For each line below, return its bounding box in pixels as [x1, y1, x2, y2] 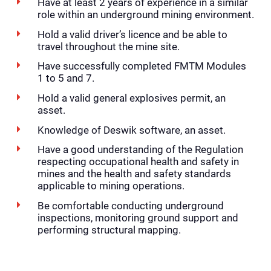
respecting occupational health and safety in [37, 155, 239, 168]
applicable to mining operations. [37, 180, 184, 192]
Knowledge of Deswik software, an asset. [37, 123, 226, 136]
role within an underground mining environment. [37, 8, 254, 21]
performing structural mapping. [37, 224, 181, 237]
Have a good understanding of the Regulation [37, 143, 243, 156]
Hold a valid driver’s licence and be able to [37, 28, 227, 41]
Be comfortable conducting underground [37, 200, 224, 212]
